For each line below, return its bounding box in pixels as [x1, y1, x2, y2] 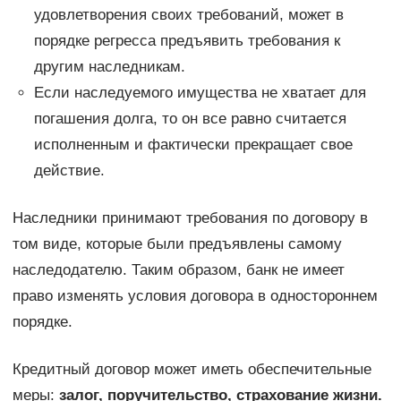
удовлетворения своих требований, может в [33, 5, 344, 23]
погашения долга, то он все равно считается [33, 109, 346, 127]
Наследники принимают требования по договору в [12, 209, 368, 226]
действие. [33, 161, 105, 179]
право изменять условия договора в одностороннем [12, 286, 378, 304]
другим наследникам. [33, 57, 185, 75]
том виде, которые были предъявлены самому [12, 235, 342, 252]
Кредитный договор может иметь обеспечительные [12, 360, 371, 378]
